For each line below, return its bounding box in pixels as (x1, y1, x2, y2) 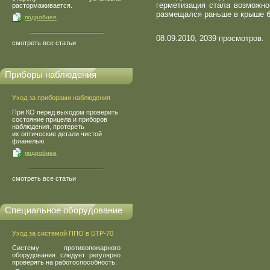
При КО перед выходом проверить (12, 108, 118, 116)
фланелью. (12, 137, 46, 145)
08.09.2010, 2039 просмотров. (156, 34, 264, 43)
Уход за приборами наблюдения (12, 94, 110, 101)
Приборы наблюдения (5, 69, 96, 80)
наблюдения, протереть (12, 123, 84, 130)
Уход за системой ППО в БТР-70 (12, 230, 113, 237)
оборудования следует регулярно (12, 251, 121, 259)
